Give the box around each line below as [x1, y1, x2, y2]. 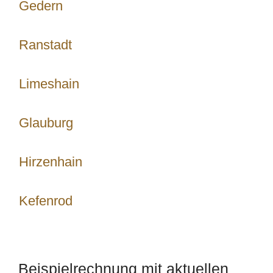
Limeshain [19, 76, 79, 91]
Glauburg [19, 115, 73, 130]
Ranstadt [19, 37, 72, 52]
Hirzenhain [19, 154, 82, 169]
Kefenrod [19, 193, 73, 208]
